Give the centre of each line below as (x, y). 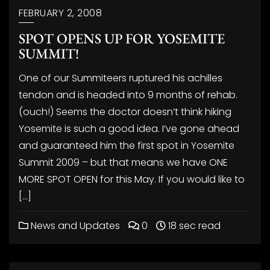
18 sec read (193, 226)
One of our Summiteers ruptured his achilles (121, 78)
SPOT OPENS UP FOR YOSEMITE (122, 38)
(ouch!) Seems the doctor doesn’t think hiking (125, 112)
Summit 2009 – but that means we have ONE (123, 162)
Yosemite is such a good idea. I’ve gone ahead (129, 129)
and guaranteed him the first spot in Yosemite (127, 146)
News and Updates (74, 226)
